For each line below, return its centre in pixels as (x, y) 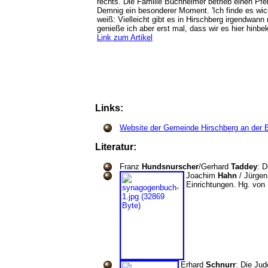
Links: (112, 108)
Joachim (202, 176)
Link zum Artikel (125, 37)
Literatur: (118, 147)
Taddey (244, 167)
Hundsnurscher (170, 167)
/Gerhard (215, 167)
